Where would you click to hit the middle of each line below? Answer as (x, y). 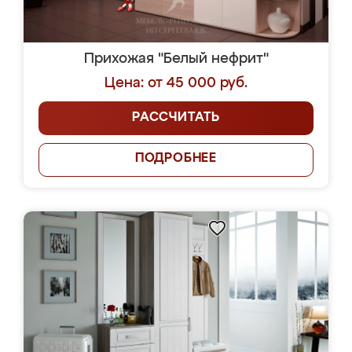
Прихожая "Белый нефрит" (176, 59)
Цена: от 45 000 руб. (176, 83)
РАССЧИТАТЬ (176, 118)
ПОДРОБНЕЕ (176, 159)
